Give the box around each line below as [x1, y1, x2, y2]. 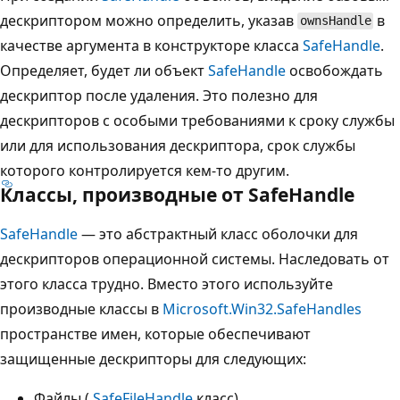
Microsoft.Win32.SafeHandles [162, 298, 362, 319]
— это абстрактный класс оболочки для [78, 223, 358, 244]
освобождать [286, 60, 383, 80]
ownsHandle [299, 13, 371, 29]
